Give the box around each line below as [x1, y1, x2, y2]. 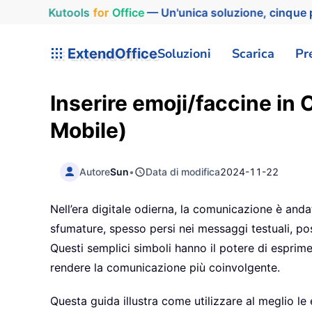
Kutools [42, 5, 85, 19]
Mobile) [50, 118, 127, 143]
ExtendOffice [64, 45, 157, 62]
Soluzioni [157, 45, 211, 62]
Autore [79, 165, 111, 178]
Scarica [232, 45, 274, 62]
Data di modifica [146, 165, 221, 178]
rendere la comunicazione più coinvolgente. [50, 260, 280, 275]
